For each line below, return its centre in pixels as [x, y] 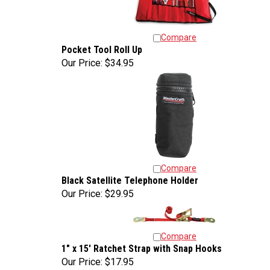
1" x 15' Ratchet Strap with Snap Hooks [142, 246]
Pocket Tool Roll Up [102, 47]
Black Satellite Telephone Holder [130, 177]
